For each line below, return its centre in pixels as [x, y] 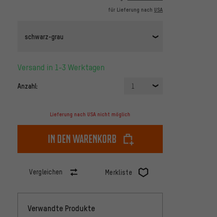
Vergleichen [46, 172]
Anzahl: [28, 86]
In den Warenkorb [82, 139]
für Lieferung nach [131, 10]
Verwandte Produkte [61, 208]
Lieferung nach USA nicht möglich [90, 115]
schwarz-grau [44, 36]
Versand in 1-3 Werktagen [63, 67]
